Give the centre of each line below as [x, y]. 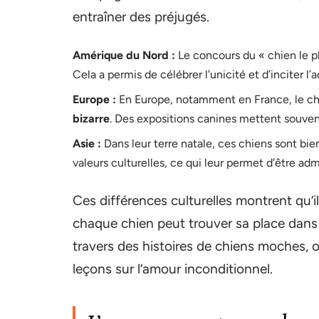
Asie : [87, 144]
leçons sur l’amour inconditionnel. [173, 269]
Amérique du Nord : [124, 56]
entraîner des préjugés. [141, 17]
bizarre [91, 119]
